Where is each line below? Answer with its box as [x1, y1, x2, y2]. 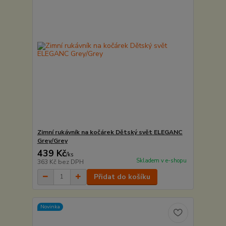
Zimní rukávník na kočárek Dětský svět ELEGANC [37, 128, 183, 136]
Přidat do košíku [93, 172, 150, 182]
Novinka [40, 203, 60, 211]
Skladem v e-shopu [136, 156, 187, 164]
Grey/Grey [37, 136, 68, 145]
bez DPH [58, 157, 84, 166]
